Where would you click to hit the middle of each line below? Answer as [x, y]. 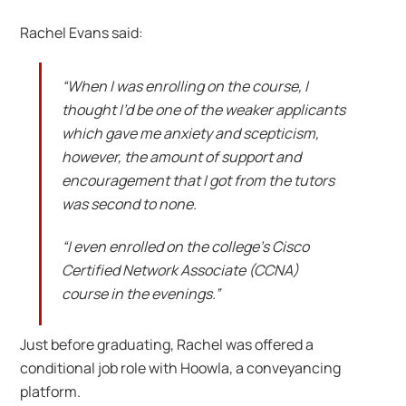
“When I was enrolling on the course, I [184, 87]
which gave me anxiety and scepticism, [190, 134]
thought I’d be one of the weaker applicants [203, 110]
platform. [51, 392]
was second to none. [129, 204]
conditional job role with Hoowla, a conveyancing [181, 368]
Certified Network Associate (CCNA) [180, 270]
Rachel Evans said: [82, 32]
